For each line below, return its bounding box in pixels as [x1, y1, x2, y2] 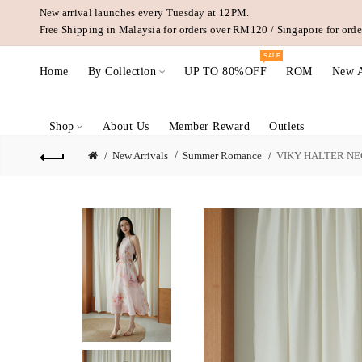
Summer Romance [182, 149, 262, 162]
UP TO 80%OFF [184, 65, 267, 78]
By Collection [87, 65, 157, 78]
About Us [102, 120, 149, 133]
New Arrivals [112, 149, 168, 162]
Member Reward [168, 120, 250, 133]
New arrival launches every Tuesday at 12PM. [39, 6, 250, 19]
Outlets [269, 120, 305, 133]
